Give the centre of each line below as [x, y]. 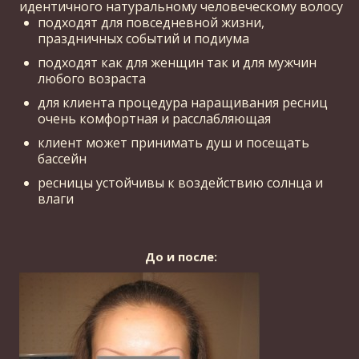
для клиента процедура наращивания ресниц [183, 102]
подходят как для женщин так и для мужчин [177, 62]
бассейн [62, 158]
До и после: [181, 256]
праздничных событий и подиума [143, 38]
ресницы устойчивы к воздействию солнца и [180, 182]
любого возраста [92, 78]
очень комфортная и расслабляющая [154, 118]
